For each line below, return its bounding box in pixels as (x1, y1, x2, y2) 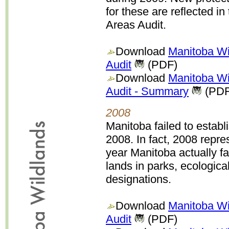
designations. (106, 173, 171, 186)
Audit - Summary (106, 85, 189, 98)
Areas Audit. (106, 18, 166, 31)
